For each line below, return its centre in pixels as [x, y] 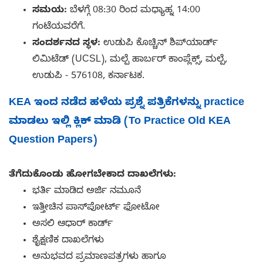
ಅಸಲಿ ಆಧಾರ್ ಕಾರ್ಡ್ [73, 225]
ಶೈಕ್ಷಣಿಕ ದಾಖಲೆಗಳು [68, 241]
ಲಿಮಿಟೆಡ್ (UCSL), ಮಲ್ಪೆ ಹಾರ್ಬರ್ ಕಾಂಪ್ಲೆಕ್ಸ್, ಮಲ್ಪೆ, [130, 60]
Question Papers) [53, 141]
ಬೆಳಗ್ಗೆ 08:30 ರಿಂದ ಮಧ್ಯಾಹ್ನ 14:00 [134, 11]
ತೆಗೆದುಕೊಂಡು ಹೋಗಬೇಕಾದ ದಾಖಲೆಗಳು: [92, 175]
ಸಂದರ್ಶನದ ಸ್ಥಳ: [66, 44]
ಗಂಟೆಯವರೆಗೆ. [59, 27]
